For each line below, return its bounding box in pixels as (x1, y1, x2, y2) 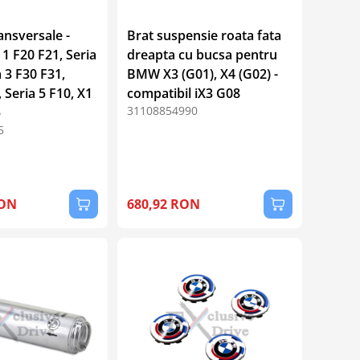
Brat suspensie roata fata (126, 26, 281, 44)
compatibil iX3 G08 (126, 84, 240, 102)
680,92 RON (126, 194, 200, 213)
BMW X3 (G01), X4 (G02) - (126, 64, 278, 83)
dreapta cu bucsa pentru (126, 45, 277, 63)
